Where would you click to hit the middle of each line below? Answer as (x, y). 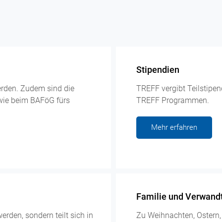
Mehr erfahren (174, 128)
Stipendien (158, 70)
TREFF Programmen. (173, 101)
